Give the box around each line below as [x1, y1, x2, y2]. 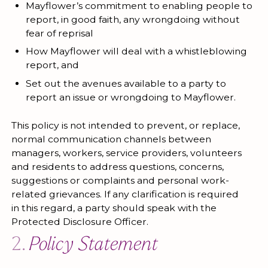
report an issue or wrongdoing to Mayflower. [25, 92, 236, 103]
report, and [25, 59, 79, 71]
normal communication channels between [11, 133, 211, 145]
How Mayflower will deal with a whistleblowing [25, 45, 247, 57]
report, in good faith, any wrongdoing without [25, 13, 240, 25]
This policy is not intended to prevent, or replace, [11, 119, 240, 131]
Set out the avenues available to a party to [25, 78, 226, 90]
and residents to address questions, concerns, [11, 160, 224, 172]
